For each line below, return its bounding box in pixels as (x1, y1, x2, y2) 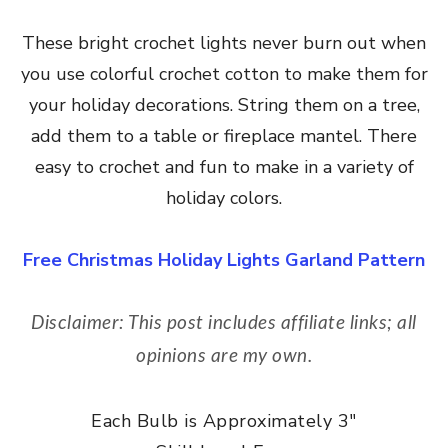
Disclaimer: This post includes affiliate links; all (31, 313, 417, 333)
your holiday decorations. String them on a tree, (28, 92, 420, 117)
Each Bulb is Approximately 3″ (91, 408, 357, 433)
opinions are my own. (136, 346, 312, 366)
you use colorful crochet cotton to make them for (20, 61, 428, 86)
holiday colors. (166, 185, 282, 210)
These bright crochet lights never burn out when (22, 30, 426, 55)
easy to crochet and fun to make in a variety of (34, 154, 414, 179)
